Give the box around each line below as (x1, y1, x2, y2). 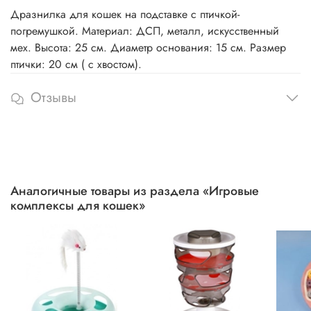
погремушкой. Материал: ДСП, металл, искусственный (10, 23, 279, 40)
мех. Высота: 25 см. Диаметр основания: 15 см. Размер (10, 40, 286, 56)
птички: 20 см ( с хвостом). (10, 56, 142, 73)
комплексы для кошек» (10, 196, 145, 215)
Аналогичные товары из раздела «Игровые (10, 182, 259, 201)
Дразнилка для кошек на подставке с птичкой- (10, 6, 239, 23)
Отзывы (31, 87, 76, 108)
